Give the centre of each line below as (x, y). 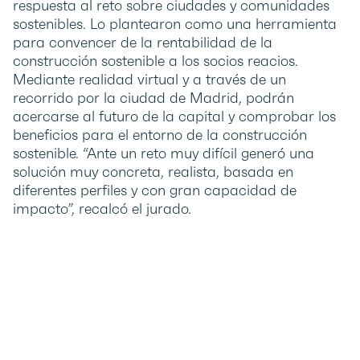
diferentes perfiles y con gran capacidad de (155, 190)
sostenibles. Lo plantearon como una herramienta (175, 24)
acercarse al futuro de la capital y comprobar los (174, 117)
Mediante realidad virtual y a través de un (149, 80)
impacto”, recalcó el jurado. (102, 209)
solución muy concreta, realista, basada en (153, 172)
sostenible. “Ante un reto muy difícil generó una (164, 153)
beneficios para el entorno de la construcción (160, 135)
